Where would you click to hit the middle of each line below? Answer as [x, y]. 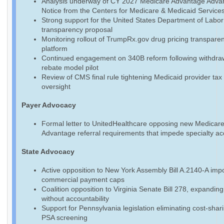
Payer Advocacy [49, 105]
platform [54, 49]
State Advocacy [48, 152]
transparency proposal [77, 30]
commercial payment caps [83, 180]
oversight [56, 87]
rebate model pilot [70, 68]
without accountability [75, 199]
